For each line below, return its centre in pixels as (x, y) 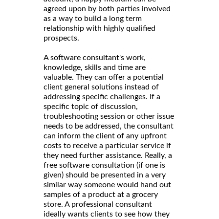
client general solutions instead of (101, 87)
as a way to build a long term (93, 19)
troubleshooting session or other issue (109, 117)
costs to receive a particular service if (107, 146)
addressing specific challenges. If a (102, 97)
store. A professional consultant (98, 205)
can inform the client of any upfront (105, 136)
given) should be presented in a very (105, 175)
